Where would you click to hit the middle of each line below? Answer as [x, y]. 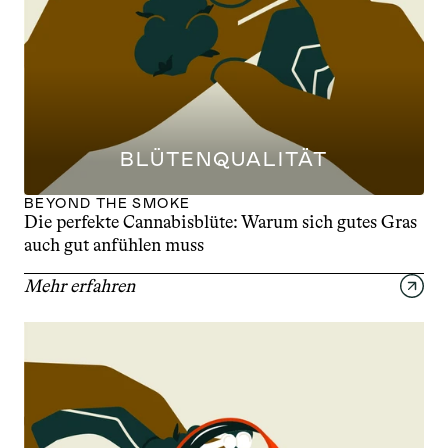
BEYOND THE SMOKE [107, 203]
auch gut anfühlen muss [114, 245]
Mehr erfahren [79, 285]
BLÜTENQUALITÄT [224, 159]
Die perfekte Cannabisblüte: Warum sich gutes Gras [220, 222]
